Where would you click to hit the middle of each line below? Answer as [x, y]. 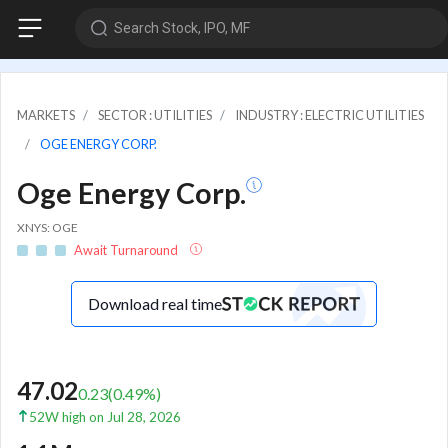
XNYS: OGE [47, 227]
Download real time [155, 304]
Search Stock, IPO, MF [181, 27]
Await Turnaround [127, 250]
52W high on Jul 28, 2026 [105, 417]
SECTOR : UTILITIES [155, 114]
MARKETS [46, 114]
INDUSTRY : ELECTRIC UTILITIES [329, 114]
